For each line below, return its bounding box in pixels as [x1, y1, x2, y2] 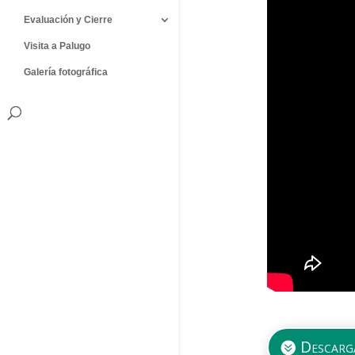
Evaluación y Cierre [24, 13, 113, 25]
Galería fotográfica [24, 66, 108, 78]
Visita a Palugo [24, 40, 90, 52]
